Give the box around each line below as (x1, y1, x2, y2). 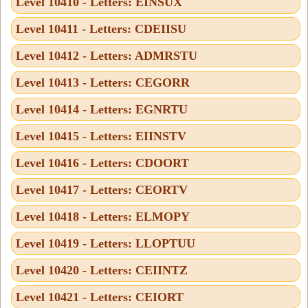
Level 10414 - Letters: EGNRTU (16, 102, 188, 116)
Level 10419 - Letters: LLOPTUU (16, 236, 195, 250)
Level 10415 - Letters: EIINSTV (16, 129, 186, 143)
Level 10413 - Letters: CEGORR (16, 75, 190, 89)
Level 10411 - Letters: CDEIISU (16, 21, 186, 36)
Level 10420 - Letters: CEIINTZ (16, 263, 188, 277)
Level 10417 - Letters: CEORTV (16, 182, 188, 197)
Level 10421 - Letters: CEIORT (16, 289, 184, 304)
